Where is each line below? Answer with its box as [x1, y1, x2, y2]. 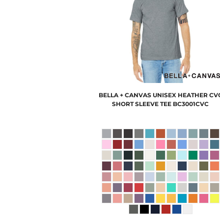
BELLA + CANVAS [98, 91, 151, 99]
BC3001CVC [173, 100, 209, 108]
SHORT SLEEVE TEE [112, 100, 172, 108]
